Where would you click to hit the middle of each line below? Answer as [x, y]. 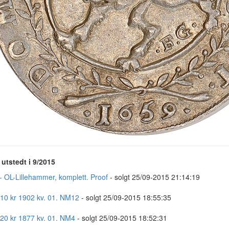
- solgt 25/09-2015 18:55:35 [125, 197]
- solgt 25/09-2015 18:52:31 [121, 218]
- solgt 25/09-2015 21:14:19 [154, 177]
